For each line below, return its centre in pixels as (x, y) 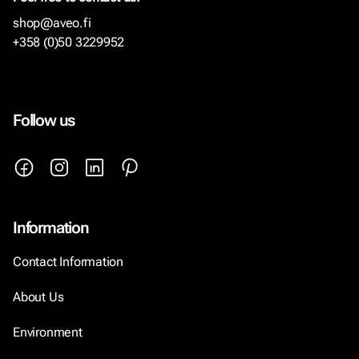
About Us (38, 297)
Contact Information (69, 262)
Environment (48, 332)
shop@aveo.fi (52, 23)
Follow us (44, 120)
